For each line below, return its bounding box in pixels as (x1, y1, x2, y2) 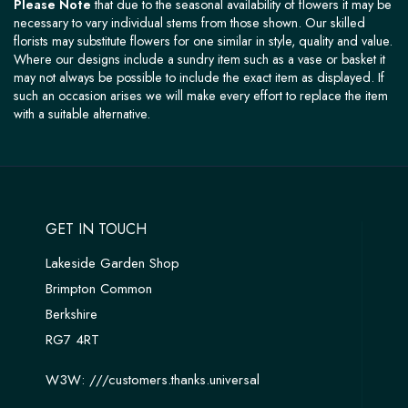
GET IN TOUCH (46, 218, 147, 240)
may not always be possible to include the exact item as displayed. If (14, 67, 384, 87)
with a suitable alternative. (14, 104, 150, 123)
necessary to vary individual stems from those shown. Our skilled (14, 13, 365, 32)
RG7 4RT (46, 329, 99, 350)
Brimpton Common (46, 278, 152, 299)
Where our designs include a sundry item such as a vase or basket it (14, 49, 385, 68)
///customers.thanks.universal (89, 370, 260, 391)
